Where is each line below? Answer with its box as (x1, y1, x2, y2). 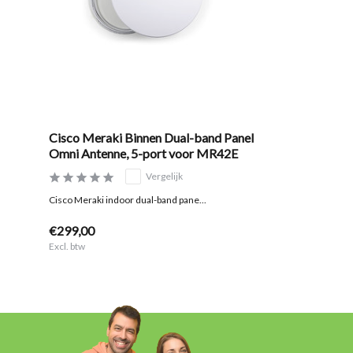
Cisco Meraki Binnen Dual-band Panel (49, 130, 254, 146)
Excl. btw (49, 240, 85, 253)
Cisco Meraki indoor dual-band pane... (49, 194, 206, 206)
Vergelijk (146, 170, 183, 183)
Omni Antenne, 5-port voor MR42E (49, 146, 238, 162)
